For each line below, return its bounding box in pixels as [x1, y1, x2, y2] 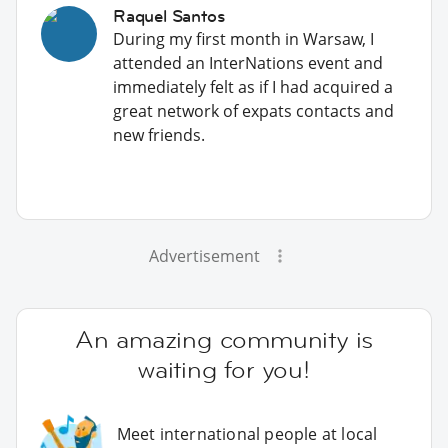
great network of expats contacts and [113, 99, 394, 122]
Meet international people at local [116, 423, 378, 446]
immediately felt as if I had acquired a [113, 75, 393, 98]
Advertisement [148, 244, 260, 267]
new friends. [113, 123, 205, 146]
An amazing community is [74, 323, 374, 355]
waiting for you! [138, 353, 310, 385]
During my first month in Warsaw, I [113, 27, 374, 50]
